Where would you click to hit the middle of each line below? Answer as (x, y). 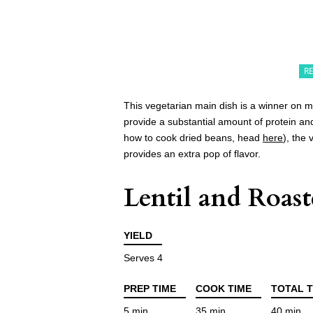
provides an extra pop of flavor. (192, 154)
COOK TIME (224, 289)
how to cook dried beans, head (193, 138)
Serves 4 (143, 258)
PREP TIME (150, 289)
